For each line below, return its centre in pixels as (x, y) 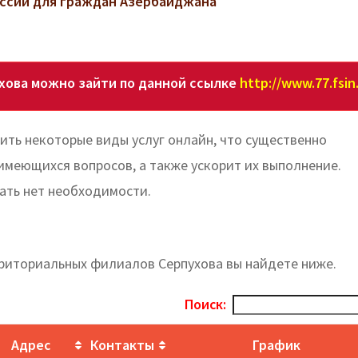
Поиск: (206, 304)
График (276, 344)
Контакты (122, 344)
